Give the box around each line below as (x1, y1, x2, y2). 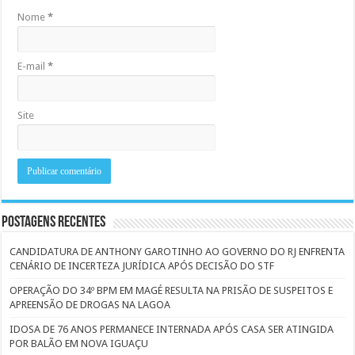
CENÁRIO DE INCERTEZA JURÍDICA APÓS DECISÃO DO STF (10, 260, 275, 273)
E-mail (17, 60, 48, 73)
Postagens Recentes (2, 215, 106, 231)
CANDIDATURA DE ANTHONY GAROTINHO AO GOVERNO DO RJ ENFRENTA (10, 246, 345, 258)
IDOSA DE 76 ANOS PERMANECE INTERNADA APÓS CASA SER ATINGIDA (10, 323, 334, 336)
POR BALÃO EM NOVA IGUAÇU (10, 338, 149, 350)
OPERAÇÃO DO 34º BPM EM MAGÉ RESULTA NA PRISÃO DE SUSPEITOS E (10, 284, 334, 297)
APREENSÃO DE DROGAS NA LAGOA (10, 299, 171, 311)
